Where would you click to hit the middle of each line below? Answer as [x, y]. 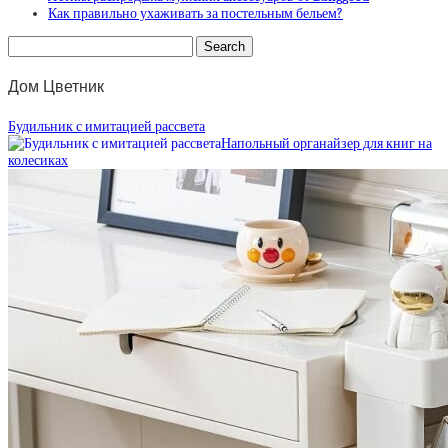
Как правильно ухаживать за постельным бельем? [195, 14]
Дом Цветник [56, 87]
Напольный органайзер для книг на [326, 143]
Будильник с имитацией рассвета [106, 126]
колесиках [38, 160]
